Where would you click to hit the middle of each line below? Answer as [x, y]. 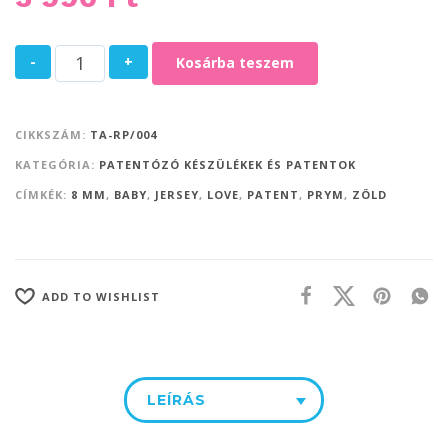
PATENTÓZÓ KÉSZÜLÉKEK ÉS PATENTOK [227, 164]
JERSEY [177, 194]
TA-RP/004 [123, 134]
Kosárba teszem [235, 62]
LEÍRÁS [176, 399]
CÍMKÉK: [43, 194]
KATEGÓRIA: [57, 164]
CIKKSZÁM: [52, 134]
